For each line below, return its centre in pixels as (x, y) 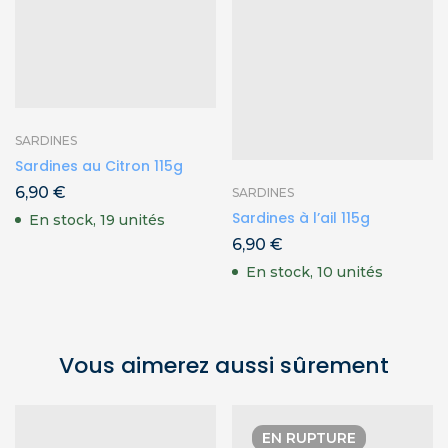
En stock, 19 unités (97, 219)
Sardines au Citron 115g (99, 165)
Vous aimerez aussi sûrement (224, 365)
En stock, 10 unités (314, 271)
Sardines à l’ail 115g (301, 217)
